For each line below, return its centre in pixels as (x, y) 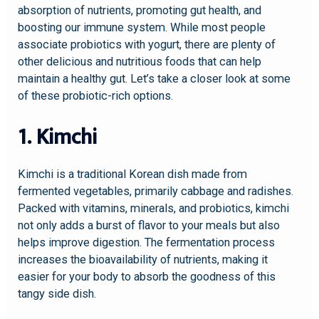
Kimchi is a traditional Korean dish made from (133, 174)
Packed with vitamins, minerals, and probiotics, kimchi (154, 208)
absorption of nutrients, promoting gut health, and (140, 11)
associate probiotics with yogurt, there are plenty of (147, 45)
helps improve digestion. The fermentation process (147, 242)
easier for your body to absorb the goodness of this (147, 276)
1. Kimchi (58, 137)
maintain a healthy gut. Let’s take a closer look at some (155, 79)
